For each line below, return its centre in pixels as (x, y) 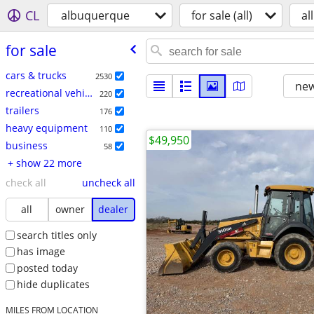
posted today (47, 268)
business (26, 145)
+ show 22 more (49, 163)
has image (41, 252)
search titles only (56, 235)
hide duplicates (53, 285)
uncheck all (108, 182)
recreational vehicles (88, 93)
